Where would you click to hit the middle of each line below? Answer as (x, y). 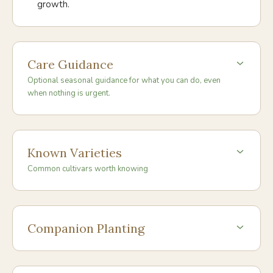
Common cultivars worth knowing (88, 169)
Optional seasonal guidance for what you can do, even (124, 80)
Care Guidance (70, 64)
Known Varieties (75, 153)
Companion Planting (86, 228)
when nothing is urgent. (69, 93)
